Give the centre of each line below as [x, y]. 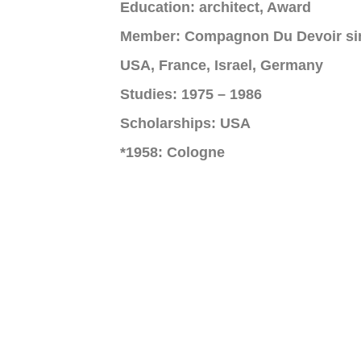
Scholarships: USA [185, 123]
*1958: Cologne [172, 152]
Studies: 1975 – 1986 [191, 94]
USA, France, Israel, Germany [222, 65]
